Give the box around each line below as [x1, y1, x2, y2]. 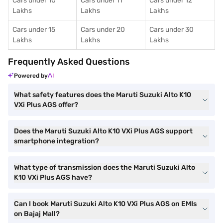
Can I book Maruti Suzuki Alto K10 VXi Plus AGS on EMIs [14, 200, 197, 208]
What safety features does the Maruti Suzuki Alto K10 [14, 91, 191, 99]
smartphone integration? [14, 137, 99, 145]
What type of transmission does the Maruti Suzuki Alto [14, 163, 195, 172]
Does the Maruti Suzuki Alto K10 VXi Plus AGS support [14, 127, 193, 135]
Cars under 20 [81, 25, 125, 34]
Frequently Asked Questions [8, 56, 130, 67]
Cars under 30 [149, 25, 194, 34]
